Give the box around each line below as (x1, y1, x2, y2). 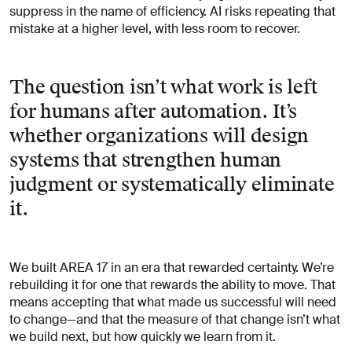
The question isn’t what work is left (9, 75, 317, 99)
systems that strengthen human (9, 148, 282, 172)
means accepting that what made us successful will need (9, 293, 336, 310)
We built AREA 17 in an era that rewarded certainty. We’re (9, 258, 334, 276)
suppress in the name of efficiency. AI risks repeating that (9, 2, 335, 20)
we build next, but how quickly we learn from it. (9, 328, 276, 345)
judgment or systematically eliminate (9, 172, 335, 196)
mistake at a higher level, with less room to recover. (9, 20, 300, 37)
